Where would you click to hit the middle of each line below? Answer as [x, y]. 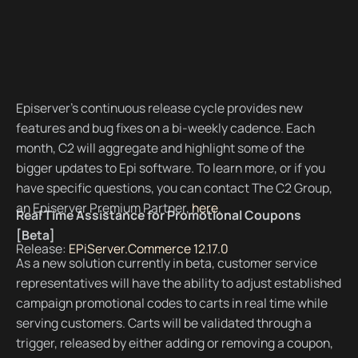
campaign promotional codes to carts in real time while [171, 302]
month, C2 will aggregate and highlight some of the [160, 147]
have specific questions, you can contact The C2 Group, [174, 187]
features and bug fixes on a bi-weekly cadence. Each [165, 127]
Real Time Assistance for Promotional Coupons [158, 215]
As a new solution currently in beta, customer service [166, 263]
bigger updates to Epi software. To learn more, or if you [170, 167]
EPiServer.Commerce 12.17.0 [148, 249]
